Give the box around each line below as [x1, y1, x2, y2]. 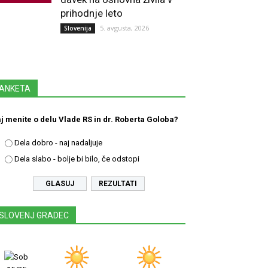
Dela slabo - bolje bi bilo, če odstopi [14, 154, 139, 163]
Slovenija [64, 24, 92, 32]
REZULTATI [98, 179, 137, 188]
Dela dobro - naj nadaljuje [14, 138, 102, 147]
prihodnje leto [60, 7, 123, 19]
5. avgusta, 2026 [100, 23, 149, 32]
